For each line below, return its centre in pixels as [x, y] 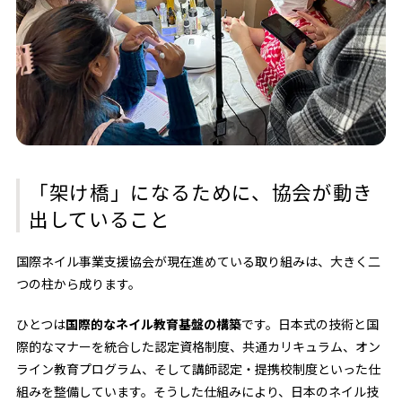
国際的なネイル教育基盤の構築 [153, 324]
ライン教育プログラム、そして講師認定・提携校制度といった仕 [198, 369]
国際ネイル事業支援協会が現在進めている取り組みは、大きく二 [198, 262]
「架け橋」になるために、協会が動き [201, 192]
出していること [99, 219]
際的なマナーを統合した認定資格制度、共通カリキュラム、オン [198, 347]
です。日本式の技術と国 [310, 324]
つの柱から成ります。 [78, 284]
